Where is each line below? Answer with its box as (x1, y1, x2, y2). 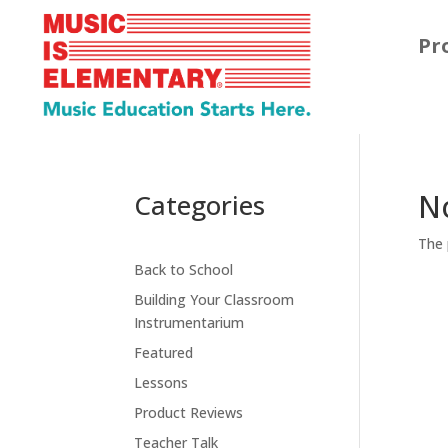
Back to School (134, 259, 234, 279)
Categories (134, 186, 266, 223)
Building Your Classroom (134, 289, 295, 309)
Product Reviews (134, 402, 244, 422)
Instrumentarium (134, 312, 245, 332)
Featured (134, 342, 194, 362)
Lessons (134, 372, 189, 392)
